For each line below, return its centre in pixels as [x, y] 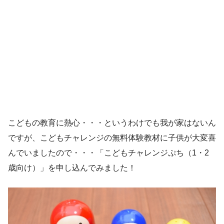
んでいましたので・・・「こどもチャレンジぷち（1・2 [108, 152]
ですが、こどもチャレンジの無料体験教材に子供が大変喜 [112, 137]
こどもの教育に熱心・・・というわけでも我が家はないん [112, 122]
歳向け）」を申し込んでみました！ [72, 167]
